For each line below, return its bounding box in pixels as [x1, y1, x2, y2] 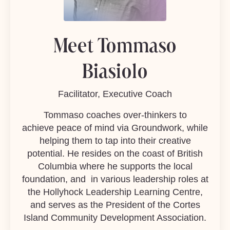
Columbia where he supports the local [37, 161, 193, 171]
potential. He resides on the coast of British [27, 148, 203, 159]
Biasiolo [82, 58, 148, 83]
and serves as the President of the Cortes [30, 199, 200, 210]
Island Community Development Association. [24, 212, 206, 223]
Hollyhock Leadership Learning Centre [43, 186, 200, 197]
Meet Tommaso [53, 32, 177, 57]
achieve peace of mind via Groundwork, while [22, 122, 208, 133]
